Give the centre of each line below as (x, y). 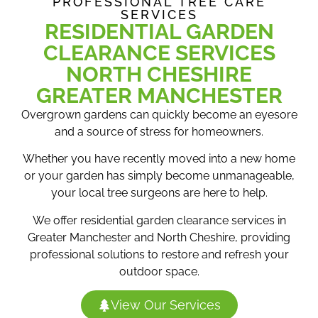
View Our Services (165, 305)
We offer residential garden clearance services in (159, 220)
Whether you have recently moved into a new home (159, 159)
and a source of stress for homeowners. (159, 132)
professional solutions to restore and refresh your (159, 254)
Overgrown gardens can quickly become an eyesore (159, 115)
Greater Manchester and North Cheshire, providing (159, 237)
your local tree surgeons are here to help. (159, 193)
